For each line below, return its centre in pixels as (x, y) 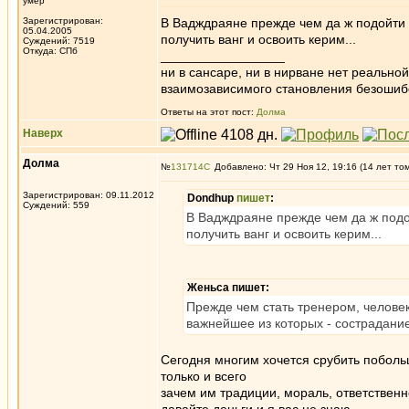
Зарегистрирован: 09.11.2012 (89, 195)
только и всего (204, 376)
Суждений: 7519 (59, 41)
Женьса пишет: (228, 288)
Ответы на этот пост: (209, 112)
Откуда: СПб (50, 51)
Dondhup (212, 198)
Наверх (43, 133)
